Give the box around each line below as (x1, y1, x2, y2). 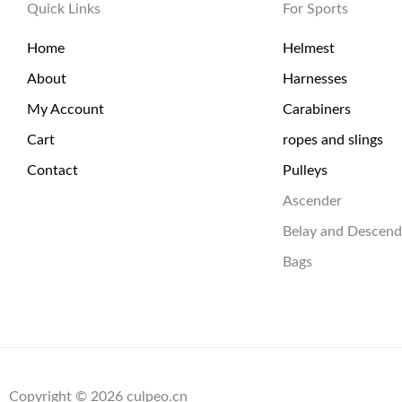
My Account (27, 102, 104, 118)
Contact (27, 163, 78, 179)
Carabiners (283, 102, 351, 118)
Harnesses (283, 72, 347, 87)
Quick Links (27, 2, 100, 17)
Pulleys (283, 163, 328, 179)
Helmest (283, 41, 335, 57)
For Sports (283, 2, 348, 17)
